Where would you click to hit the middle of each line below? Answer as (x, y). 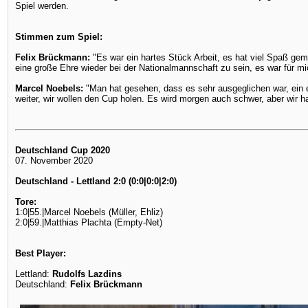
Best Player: (41, 253)
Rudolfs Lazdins (87, 274)
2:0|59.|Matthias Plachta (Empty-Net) (89, 222)
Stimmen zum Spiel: (59, 37)
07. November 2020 (54, 161)
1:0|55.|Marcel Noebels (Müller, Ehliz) (89, 212)
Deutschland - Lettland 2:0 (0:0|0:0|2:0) (96, 181)
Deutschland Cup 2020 (63, 150)
